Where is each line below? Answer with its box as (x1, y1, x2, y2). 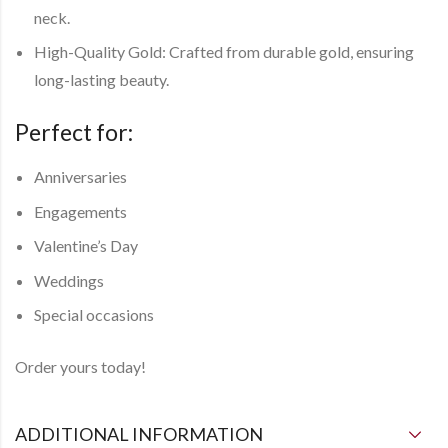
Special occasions (34, 305, 155, 325)
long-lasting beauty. (34, 70, 170, 90)
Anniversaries (34, 167, 128, 187)
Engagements (34, 201, 128, 221)
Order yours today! (15, 357, 146, 377)
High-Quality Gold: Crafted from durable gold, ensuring (34, 42, 415, 62)
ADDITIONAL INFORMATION (15, 423, 263, 446)
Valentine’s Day (34, 236, 139, 256)
